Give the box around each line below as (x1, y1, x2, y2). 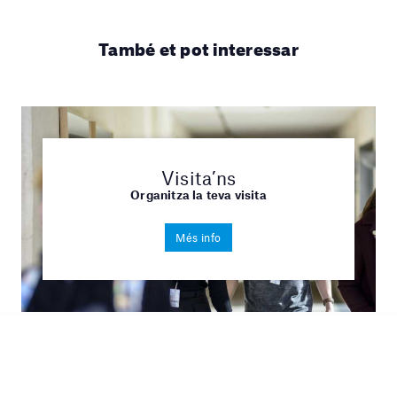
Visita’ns (160, 166, 237, 189)
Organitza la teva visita (130, 187, 267, 202)
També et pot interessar (98, 32, 299, 60)
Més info (175, 230, 222, 245)
